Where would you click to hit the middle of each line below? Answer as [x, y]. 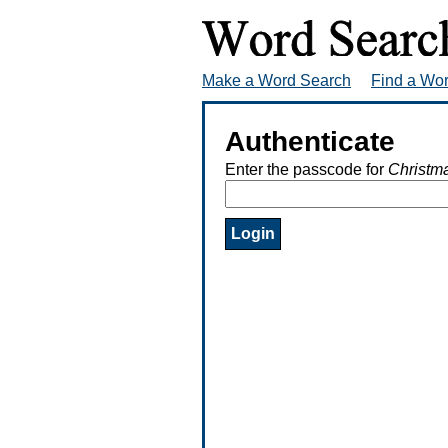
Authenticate [310, 141]
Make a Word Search [276, 80]
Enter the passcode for [306, 169]
